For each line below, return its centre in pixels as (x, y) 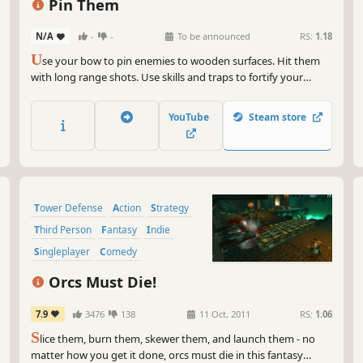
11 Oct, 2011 (223, 314)
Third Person (66, 229)
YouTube (191, 117)
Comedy (122, 251)
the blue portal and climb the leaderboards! (135, 110)
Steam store (278, 117)
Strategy (173, 207)
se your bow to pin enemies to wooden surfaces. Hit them (181, 61)
